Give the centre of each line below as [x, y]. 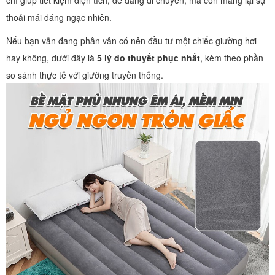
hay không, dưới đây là [52, 58]
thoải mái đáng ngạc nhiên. [59, 17]
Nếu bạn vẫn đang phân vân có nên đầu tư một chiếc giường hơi [131, 41]
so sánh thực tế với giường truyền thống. [85, 75]
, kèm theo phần [232, 58]
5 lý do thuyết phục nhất [149, 58]
